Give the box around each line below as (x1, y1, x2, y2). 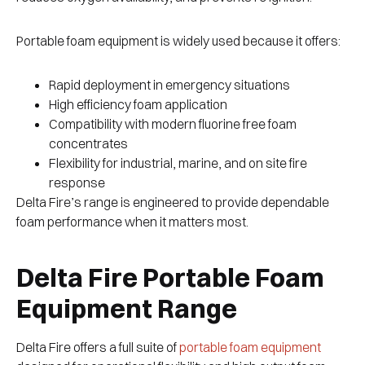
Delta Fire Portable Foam (16, 262, 324, 294)
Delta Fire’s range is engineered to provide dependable (16, 194, 329, 211)
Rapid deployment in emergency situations (49, 77, 292, 94)
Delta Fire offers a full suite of (16, 339, 179, 356)
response (49, 174, 108, 191)
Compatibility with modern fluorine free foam (49, 116, 297, 133)
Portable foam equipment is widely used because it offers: (16, 33, 341, 50)
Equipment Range (16, 292, 237, 325)
